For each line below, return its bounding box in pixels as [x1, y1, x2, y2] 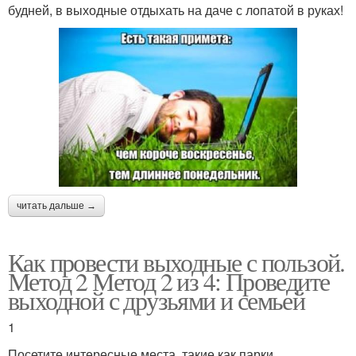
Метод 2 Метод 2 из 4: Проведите [8, 263, 330, 298]
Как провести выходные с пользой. [8, 244, 345, 279]
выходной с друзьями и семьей [8, 282, 305, 317]
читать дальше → [17, 199, 96, 211]
